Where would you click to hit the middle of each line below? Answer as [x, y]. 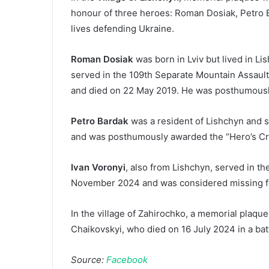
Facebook [127, 259]
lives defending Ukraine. [122, 28]
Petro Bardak [100, 121]
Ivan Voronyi [98, 167]
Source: [89, 259]
